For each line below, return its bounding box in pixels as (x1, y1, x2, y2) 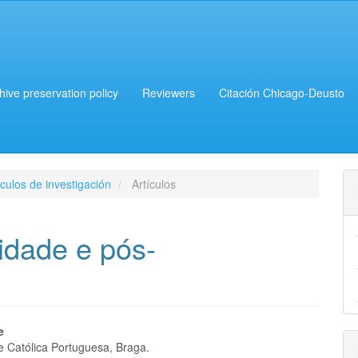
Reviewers (142, 85, 195, 101)
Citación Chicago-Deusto (219, 85, 344, 101)
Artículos (129, 176, 176, 192)
